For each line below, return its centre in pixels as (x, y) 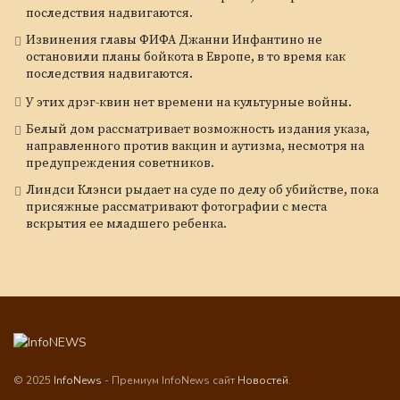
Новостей (263, 380)
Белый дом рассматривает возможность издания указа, (198, 129)
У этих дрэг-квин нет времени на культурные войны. (189, 102)
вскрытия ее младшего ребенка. (126, 224)
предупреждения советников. (120, 163)
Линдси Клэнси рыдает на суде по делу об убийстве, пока (202, 190)
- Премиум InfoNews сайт (171, 380)
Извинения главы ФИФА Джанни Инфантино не (174, 40)
